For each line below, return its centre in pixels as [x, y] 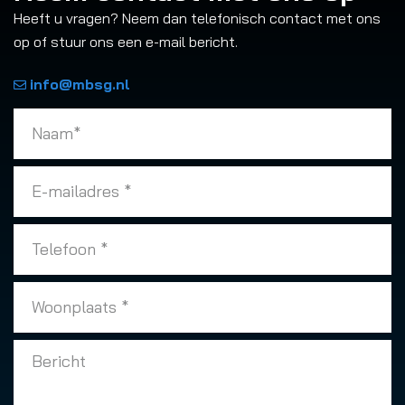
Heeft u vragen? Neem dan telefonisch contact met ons [197, 18]
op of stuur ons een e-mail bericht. [126, 41]
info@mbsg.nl [80, 84]
